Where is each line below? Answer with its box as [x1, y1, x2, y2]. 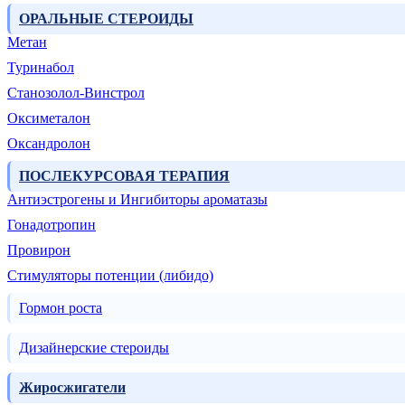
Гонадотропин [7, 217, 96, 233]
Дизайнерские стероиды [19, 340, 169, 356]
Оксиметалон [7, 110, 90, 127]
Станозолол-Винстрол [7, 85, 145, 101]
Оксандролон [7, 136, 90, 152]
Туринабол [7, 60, 74, 76]
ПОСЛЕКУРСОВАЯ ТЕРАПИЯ [19, 168, 230, 184]
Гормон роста [19, 300, 102, 316]
